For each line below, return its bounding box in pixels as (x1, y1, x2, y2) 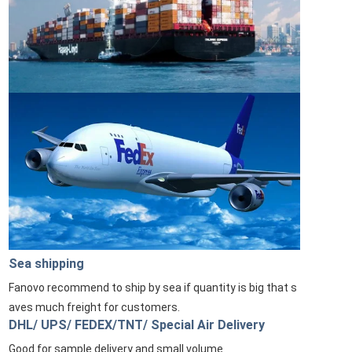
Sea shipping (8, 256, 84, 271)
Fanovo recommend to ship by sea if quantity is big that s (8, 281, 297, 294)
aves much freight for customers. (8, 301, 182, 313)
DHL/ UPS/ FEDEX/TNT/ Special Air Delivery (8, 317, 268, 332)
